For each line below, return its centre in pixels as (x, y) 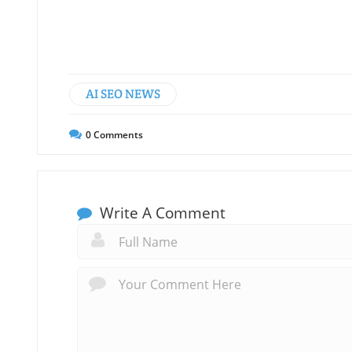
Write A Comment (161, 213)
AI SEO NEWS (123, 94)
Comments (117, 135)
